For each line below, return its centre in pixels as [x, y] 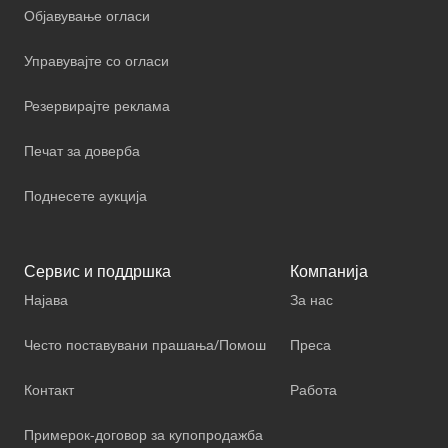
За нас [311, 299]
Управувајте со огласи [96, 60]
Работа [313, 389]
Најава [46, 299]
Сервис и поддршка [97, 270]
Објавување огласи [87, 15]
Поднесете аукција [85, 195]
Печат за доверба [82, 150]
